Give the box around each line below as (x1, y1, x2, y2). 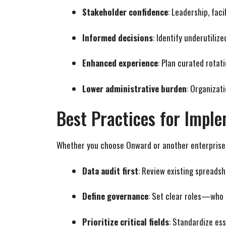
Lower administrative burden (82, 82, 187, 95)
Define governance (82, 190, 148, 203)
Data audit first (82, 164, 138, 177)
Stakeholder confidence (82, 6, 168, 19)
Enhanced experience (82, 56, 158, 70)
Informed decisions (82, 31, 153, 44)
